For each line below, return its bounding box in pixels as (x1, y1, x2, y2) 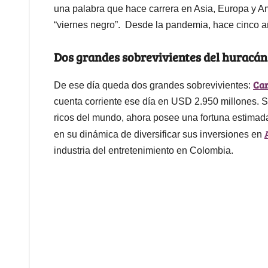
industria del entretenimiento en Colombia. (54, 145, 233, 156)
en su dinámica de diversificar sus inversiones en (54, 129, 264, 139)
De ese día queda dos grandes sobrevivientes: (54, 80, 253, 90)
